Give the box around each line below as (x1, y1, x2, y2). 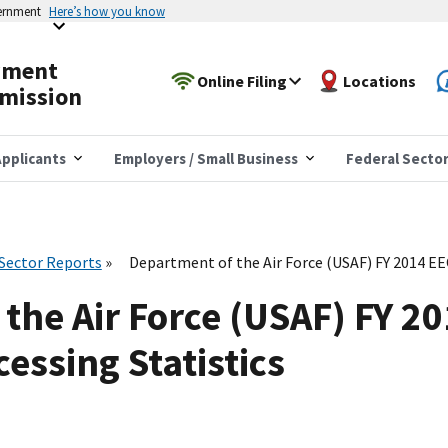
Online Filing (197, 70, 288, 91)
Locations (343, 70, 417, 91)
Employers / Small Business (114, 148, 298, 168)
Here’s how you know (49, 3, 165, 19)
